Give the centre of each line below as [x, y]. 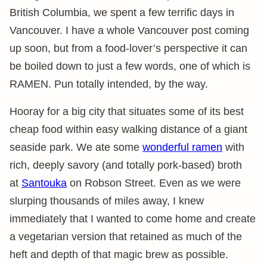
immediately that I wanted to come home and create [133, 219]
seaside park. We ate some [76, 147]
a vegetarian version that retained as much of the [126, 237]
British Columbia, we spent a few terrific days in [122, 13]
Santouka [44, 183]
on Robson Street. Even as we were [154, 183]
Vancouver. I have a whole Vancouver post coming [129, 30]
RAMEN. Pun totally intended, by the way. [109, 84]
